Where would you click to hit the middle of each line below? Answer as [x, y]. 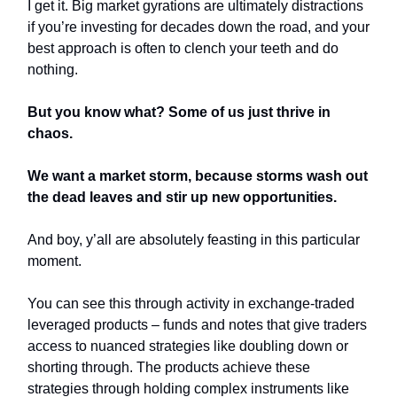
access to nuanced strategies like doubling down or [188, 346]
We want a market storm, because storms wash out [198, 176]
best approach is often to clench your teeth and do [183, 49]
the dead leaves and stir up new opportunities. [182, 198]
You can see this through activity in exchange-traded [191, 304]
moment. [54, 261]
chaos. [50, 134]
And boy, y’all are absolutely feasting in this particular [194, 240]
